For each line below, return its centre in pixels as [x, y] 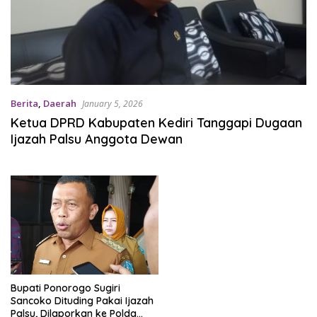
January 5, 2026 [113, 104]
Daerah [60, 104]
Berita [24, 104]
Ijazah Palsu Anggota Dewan [97, 139]
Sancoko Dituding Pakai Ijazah [82, 300]
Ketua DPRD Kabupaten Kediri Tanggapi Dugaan [156, 123]
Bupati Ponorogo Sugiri [65, 288]
